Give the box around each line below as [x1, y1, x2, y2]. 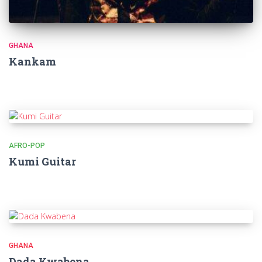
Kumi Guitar [9, 154, 76, 169]
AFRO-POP [9, 142, 45, 150]
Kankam [9, 54, 56, 69]
